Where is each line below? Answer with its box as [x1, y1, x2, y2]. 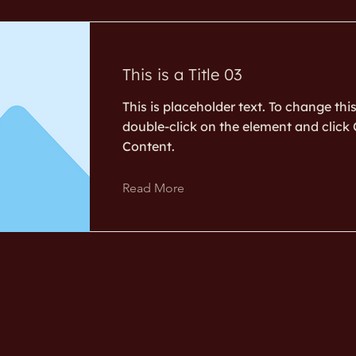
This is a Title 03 [122, 64, 242, 84]
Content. [122, 138, 175, 154]
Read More [122, 180, 184, 195]
